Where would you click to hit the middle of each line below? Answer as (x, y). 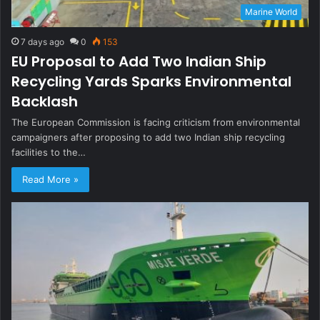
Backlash (45, 102)
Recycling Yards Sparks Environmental (151, 82)
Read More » (50, 180)
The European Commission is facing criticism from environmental (156, 122)
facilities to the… (49, 152)
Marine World (271, 12)
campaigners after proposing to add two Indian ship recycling (148, 137)
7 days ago (42, 42)
